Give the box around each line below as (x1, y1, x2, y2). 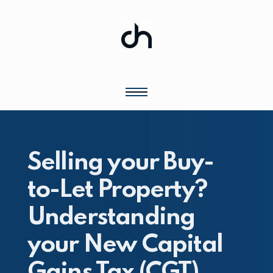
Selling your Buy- (27, 150, 214, 175)
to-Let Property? (27, 177, 207, 202)
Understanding (27, 205, 195, 230)
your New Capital (27, 232, 222, 257)
